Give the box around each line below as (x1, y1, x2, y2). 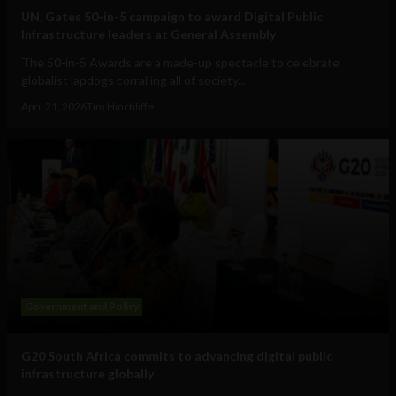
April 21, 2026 (21, 100, 87, 114)
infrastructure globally (21, 366, 154, 382)
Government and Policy (25, 300, 139, 314)
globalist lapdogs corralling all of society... (21, 72, 246, 88)
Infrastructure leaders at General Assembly (21, 27, 276, 42)
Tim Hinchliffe (87, 100, 154, 114)
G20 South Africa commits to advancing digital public (21, 348, 332, 364)
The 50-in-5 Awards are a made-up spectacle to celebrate (21, 55, 339, 71)
